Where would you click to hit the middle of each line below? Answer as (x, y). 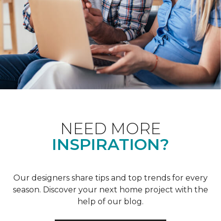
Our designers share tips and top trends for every (110, 178)
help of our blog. (110, 201)
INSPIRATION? (110, 144)
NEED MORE (110, 128)
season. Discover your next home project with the (110, 189)
